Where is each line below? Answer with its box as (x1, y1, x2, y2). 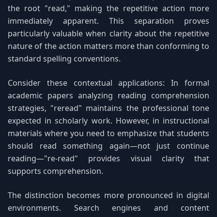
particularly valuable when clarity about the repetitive (8, 28, 209, 39)
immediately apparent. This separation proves (8, 15, 209, 26)
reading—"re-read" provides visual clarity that (8, 153, 209, 164)
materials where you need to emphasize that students (8, 128, 209, 139)
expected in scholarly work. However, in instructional (8, 115, 209, 126)
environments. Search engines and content (8, 202, 209, 213)
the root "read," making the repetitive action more (8, 3, 209, 14)
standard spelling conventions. (8, 53, 121, 64)
